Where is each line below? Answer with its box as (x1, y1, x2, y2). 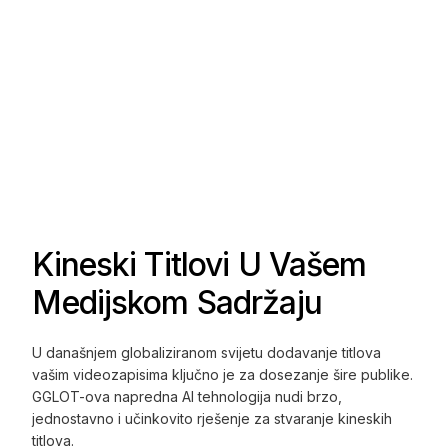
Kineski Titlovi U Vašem (32, 245, 367, 285)
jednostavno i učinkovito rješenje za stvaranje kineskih (32, 410, 393, 428)
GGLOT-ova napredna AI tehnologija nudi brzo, (32, 388, 343, 406)
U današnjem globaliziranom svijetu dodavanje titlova (32, 344, 382, 362)
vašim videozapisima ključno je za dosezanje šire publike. (32, 366, 414, 384)
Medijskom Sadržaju (32, 283, 322, 323)
